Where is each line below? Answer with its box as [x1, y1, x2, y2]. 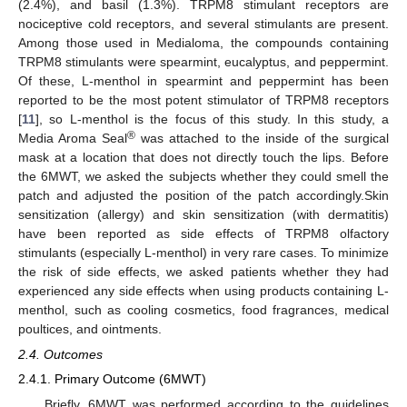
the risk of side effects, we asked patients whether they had [18, 264, 389, 280]
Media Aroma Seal [18, 131, 128, 146]
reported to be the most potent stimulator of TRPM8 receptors [18, 93, 389, 108]
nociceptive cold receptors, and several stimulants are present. [18, 16, 389, 32]
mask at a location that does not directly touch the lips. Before [18, 150, 389, 165]
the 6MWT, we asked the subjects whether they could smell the [18, 169, 389, 184]
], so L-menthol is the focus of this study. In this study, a [35, 112, 389, 127]
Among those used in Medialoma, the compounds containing [18, 35, 389, 51]
